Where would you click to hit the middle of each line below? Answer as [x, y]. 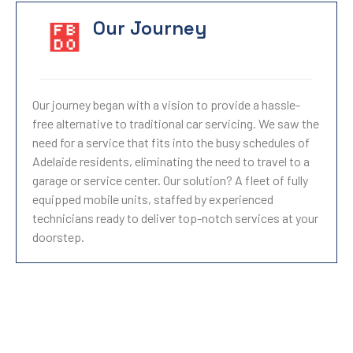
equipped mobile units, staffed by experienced [153, 199]
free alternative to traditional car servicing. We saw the [176, 123]
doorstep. [58, 237]
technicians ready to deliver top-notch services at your [175, 218]
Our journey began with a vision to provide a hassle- [166, 104]
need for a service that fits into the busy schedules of [171, 142]
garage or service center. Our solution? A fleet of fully [170, 180]
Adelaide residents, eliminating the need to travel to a [171, 161]
